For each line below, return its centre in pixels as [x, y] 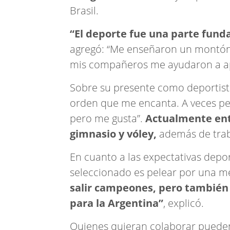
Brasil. [84, 11]
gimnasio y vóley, [113, 134]
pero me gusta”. [108, 118]
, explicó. [184, 203]
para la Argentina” [117, 203]
